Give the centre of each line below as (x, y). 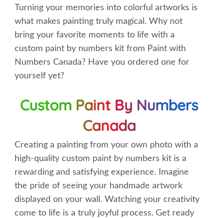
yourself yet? (39, 76)
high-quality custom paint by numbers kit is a (100, 159)
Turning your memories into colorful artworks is (106, 8)
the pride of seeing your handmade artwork (99, 186)
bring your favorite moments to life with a (95, 35)
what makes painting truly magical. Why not (99, 21)
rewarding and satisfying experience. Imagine (102, 172)
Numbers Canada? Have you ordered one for (102, 62)
